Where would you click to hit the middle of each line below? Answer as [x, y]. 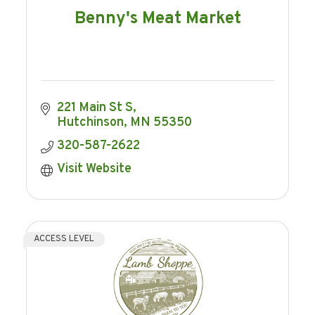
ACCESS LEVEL [64, 239]
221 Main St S [95, 108]
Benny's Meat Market [157, 19]
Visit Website [94, 169]
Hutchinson [90, 123]
